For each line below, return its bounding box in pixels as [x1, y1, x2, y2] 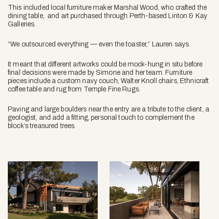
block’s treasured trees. [8, 122, 76, 130]
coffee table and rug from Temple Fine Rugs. [8, 85, 142, 93]
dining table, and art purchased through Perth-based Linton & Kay [8, 12, 208, 20]
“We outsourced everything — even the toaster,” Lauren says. [8, 40, 191, 48]
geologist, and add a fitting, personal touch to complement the [8, 113, 195, 121]
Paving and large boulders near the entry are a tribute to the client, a [8, 105, 209, 113]
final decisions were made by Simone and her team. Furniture [8, 68, 193, 76]
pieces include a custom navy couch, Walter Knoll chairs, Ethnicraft [8, 77, 209, 85]
